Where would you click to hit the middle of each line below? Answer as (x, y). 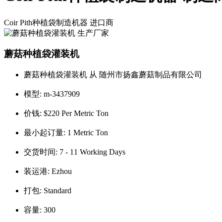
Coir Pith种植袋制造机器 (46, 22)
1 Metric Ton (88, 133)
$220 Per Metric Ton (76, 113)
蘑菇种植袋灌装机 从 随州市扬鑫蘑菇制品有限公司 (113, 75)
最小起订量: (46, 133)
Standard (57, 191)
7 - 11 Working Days (92, 152)
